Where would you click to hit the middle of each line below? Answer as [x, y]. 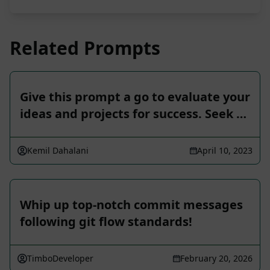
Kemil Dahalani [58, 151]
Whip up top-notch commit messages [131, 205]
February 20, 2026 [216, 259]
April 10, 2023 [225, 151]
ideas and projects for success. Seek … [133, 114]
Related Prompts [85, 48]
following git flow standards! [106, 222]
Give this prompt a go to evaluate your [135, 97]
